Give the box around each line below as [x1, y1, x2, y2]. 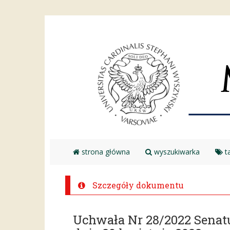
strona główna [80, 147, 130, 157]
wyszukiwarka [152, 147, 200, 157]
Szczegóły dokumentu [90, 180, 184, 190]
